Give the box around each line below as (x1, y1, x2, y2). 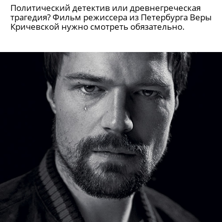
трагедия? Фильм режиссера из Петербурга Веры (10, 11, 212, 23)
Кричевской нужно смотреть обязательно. (10, 21, 185, 32)
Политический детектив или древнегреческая (10, 2, 201, 13)
